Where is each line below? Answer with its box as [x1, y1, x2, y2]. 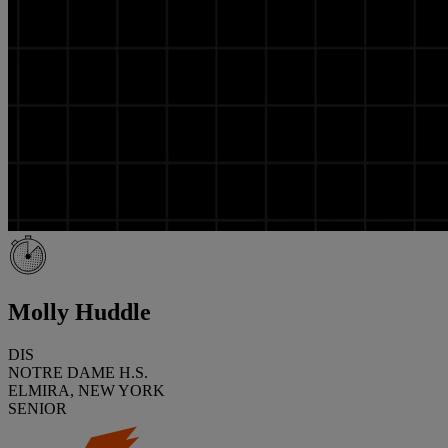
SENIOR [8, 399, 67, 417]
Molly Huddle [8, 298, 151, 325]
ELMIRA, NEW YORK [8, 381, 165, 399]
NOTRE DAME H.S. [8, 363, 148, 381]
